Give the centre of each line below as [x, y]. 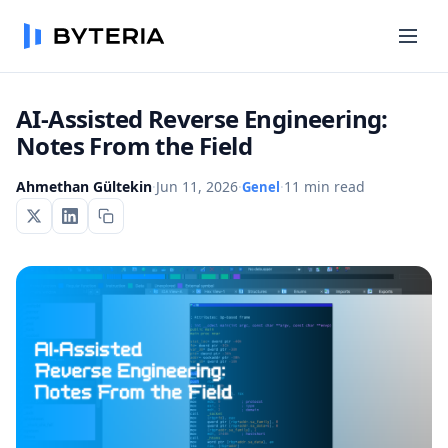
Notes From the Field [134, 145]
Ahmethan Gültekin [84, 186]
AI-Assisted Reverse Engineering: [202, 118]
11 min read [324, 186]
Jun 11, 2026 [197, 186]
